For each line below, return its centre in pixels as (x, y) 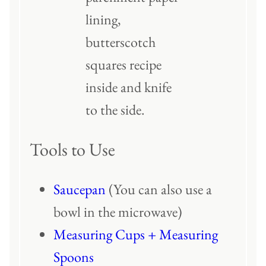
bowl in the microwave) (118, 212)
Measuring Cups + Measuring (136, 235)
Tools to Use (72, 150)
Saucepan (80, 189)
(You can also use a (159, 189)
